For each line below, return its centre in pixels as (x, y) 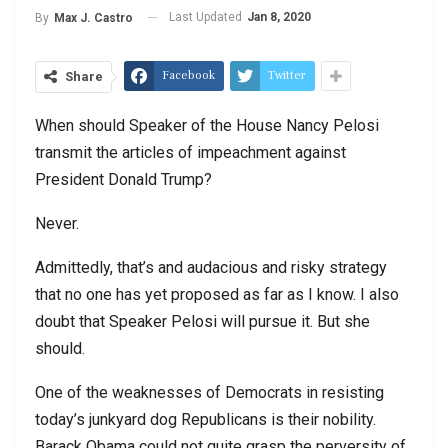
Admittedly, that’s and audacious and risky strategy (211, 267)
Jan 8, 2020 (279, 16)
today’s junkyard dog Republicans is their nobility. (205, 419)
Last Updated (207, 16)
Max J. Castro (93, 17)
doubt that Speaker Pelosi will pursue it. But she (202, 321)
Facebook (188, 75)
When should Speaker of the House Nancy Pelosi (207, 125)
